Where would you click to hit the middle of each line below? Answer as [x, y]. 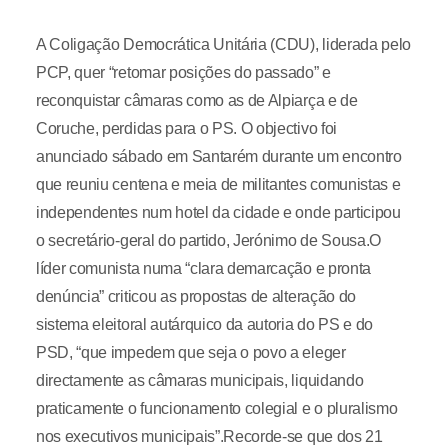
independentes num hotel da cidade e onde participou [218, 212]
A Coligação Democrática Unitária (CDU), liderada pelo [223, 44]
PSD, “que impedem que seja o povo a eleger [190, 352]
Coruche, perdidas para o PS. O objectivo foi [186, 128]
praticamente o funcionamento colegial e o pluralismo [216, 408]
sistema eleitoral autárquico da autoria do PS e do [204, 324]
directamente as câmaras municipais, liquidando [199, 380]
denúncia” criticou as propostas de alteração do [195, 296]
